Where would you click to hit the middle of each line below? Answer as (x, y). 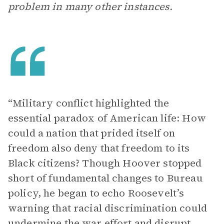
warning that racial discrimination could (107, 208)
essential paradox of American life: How (107, 118)
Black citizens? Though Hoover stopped (105, 163)
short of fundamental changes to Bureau (105, 178)
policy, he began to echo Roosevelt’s (96, 193)
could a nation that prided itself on (92, 133)
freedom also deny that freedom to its (99, 148)
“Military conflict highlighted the (89, 103)
